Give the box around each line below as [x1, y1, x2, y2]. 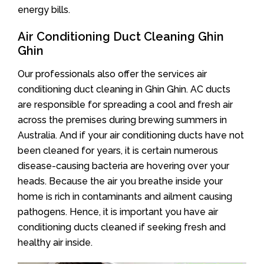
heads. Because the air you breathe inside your [18, 175, 223, 187]
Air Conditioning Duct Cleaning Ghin [18, 29, 224, 44]
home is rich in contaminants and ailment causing [18, 190, 232, 202]
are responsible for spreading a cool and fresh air [18, 98, 233, 110]
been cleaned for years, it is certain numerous [18, 144, 218, 156]
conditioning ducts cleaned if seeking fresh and [18, 221, 226, 233]
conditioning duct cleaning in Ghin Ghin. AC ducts [18, 83, 230, 95]
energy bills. [18, 4, 70, 15]
